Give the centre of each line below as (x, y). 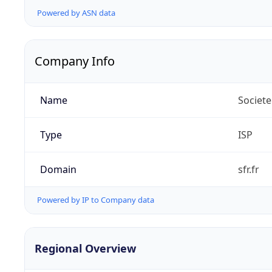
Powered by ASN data (76, 13)
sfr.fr (248, 170)
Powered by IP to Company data (96, 200)
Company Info (75, 61)
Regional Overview (85, 248)
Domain (58, 170)
